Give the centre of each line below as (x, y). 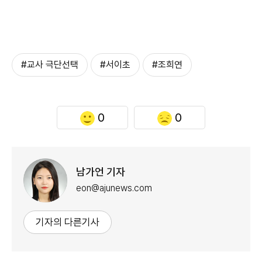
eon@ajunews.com (114, 188)
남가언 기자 (101, 172)
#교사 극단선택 (50, 64)
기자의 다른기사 (68, 222)
